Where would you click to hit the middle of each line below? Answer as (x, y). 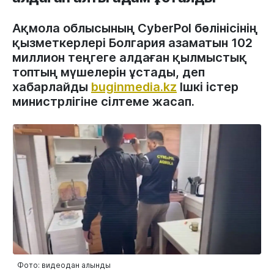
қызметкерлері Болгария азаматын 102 (132, 43)
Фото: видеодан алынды (64, 265)
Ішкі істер (208, 87)
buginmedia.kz (134, 87)
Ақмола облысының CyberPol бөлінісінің (135, 28)
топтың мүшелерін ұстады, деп (109, 72)
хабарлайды (52, 87)
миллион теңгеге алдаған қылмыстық (130, 58)
